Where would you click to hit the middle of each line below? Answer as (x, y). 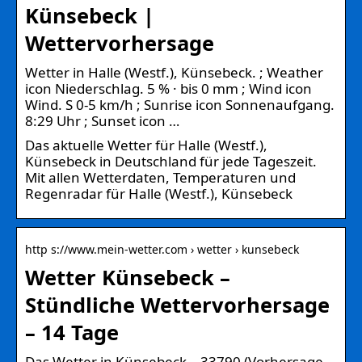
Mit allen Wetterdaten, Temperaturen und (160, 177)
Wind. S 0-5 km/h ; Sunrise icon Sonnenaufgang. (180, 104)
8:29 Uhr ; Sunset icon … (102, 120)
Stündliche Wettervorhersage (177, 304)
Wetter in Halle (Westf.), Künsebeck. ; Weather (174, 72)
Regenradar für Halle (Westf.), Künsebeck (159, 193)
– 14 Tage (72, 332)
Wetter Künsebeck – (128, 277)
